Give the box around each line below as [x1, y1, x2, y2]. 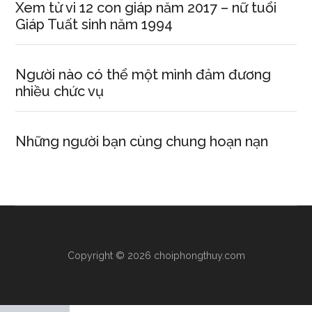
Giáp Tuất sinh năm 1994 [15, 16, 173, 33]
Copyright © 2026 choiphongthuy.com [67, 250, 245, 261]
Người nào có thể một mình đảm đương [15, 66, 272, 83]
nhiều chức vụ [15, 83, 104, 100]
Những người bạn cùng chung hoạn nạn [15, 133, 269, 150]
